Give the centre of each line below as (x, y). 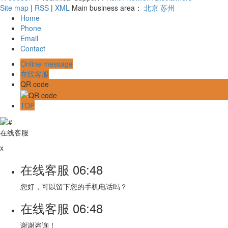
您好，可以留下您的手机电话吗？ (74, 186)
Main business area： (107, 7)
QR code (35, 84)
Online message (47, 63)
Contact (33, 48)
